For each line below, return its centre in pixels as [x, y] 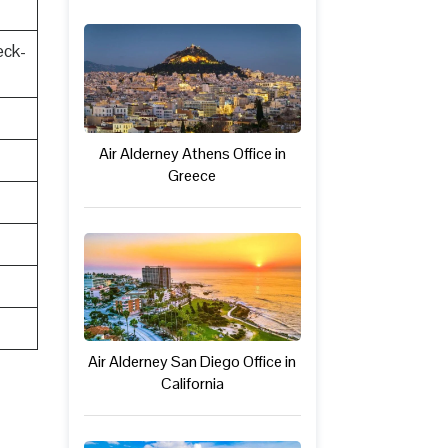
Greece [192, 175]
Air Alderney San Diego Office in [192, 362]
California [192, 384]
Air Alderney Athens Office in [192, 153]
